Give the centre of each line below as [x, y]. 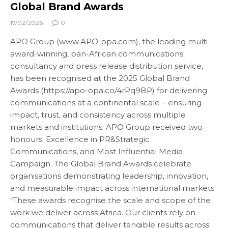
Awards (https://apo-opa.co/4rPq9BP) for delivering [109, 91]
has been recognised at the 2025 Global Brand [100, 78]
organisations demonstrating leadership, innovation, [109, 176]
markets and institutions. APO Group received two [106, 127]
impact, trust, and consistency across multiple [98, 115]
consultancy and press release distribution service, [107, 66]
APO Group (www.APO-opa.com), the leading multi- [110, 42]
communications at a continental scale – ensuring [106, 103]
